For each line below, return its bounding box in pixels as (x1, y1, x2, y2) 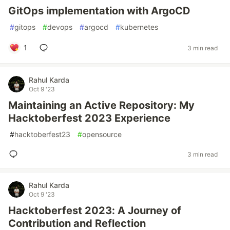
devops (47, 23, 72, 31)
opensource (82, 130, 122, 139)
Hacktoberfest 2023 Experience (8, 112, 170, 124)
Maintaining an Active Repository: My (8, 99, 195, 111)
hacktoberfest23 (14, 130, 70, 139)
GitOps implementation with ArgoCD (8, 5, 190, 17)
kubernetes (120, 23, 158, 31)
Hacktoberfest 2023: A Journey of (8, 204, 181, 217)
